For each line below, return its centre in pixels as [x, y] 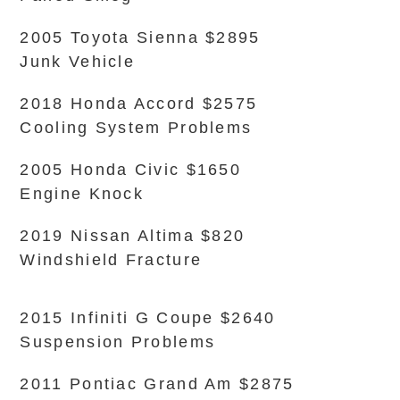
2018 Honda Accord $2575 [139, 104]
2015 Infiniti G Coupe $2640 [148, 318]
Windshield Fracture [111, 260]
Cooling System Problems [136, 128]
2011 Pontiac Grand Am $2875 [157, 384]
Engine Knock [82, 194]
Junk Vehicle [78, 62]
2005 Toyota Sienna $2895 [140, 37]
